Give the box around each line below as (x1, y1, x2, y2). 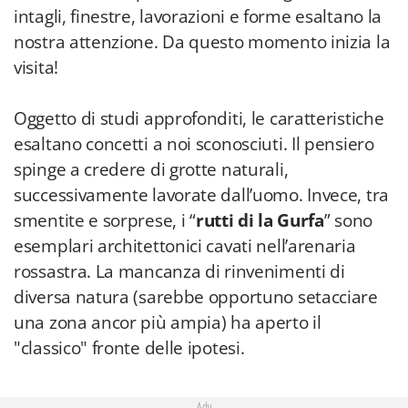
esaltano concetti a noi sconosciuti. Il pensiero (14, 132, 374, 156)
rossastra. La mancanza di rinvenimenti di (14, 260, 345, 283)
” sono (323, 209, 372, 232)
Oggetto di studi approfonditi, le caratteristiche (14, 107, 384, 130)
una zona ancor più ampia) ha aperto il (14, 311, 321, 334)
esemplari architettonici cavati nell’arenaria (14, 234, 356, 258)
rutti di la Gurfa (195, 209, 324, 232)
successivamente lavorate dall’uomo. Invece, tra (14, 183, 389, 207)
